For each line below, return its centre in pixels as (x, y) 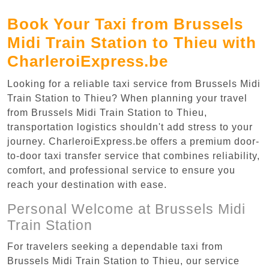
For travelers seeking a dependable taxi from (115, 246)
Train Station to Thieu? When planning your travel (127, 98)
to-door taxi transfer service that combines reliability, (134, 156)
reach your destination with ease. (87, 184)
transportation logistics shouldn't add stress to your (130, 127)
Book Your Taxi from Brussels (125, 24)
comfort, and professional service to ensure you (121, 170)
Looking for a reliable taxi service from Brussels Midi (134, 83)
